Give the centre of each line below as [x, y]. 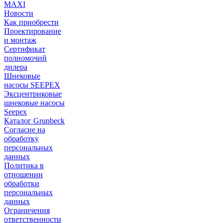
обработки [22, 183]
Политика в [24, 166]
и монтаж [20, 40]
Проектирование [33, 31]
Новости [19, 13]
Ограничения [27, 210]
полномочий [25, 58]
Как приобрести [31, 22]
